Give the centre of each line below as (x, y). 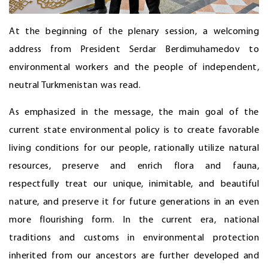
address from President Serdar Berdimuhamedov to (134, 50)
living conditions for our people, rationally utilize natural (134, 149)
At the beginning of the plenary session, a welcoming (134, 32)
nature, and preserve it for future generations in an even (134, 202)
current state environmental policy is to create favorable (134, 131)
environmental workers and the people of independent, (134, 68)
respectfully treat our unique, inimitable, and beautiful (134, 185)
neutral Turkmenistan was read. (75, 86)
